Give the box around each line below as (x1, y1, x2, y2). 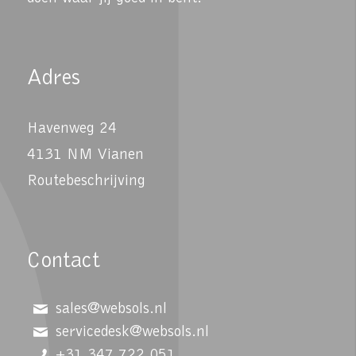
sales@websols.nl (55, 301, 167, 318)
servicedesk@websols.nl (55, 324, 209, 341)
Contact (26, 250, 100, 273)
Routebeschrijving (26, 172, 150, 189)
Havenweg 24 (26, 120, 117, 137)
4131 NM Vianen (26, 146, 144, 163)
